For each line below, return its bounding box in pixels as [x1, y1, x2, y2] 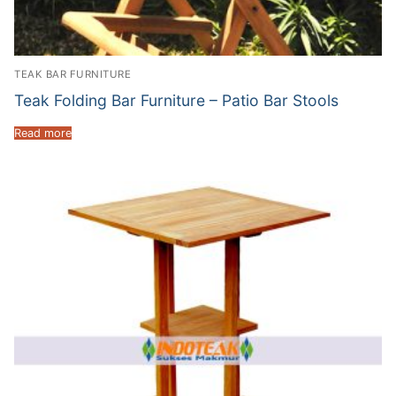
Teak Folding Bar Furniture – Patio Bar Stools [14, 91, 339, 110]
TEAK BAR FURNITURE [14, 68, 131, 81]
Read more [14, 126, 72, 140]
